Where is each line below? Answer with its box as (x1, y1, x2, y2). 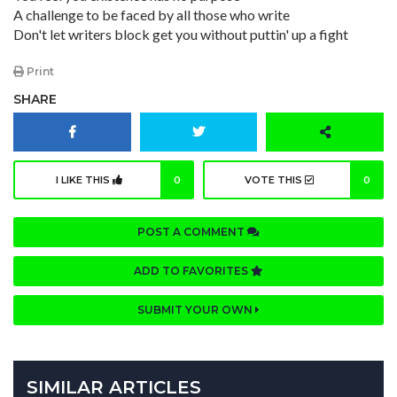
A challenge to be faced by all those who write (13, 6, 290, 23)
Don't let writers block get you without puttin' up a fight (13, 26, 348, 43)
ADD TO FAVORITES (134, 264, 251, 278)
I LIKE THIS (56, 174, 113, 187)
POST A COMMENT (137, 225, 247, 239)
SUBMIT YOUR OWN (137, 303, 255, 317)
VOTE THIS (244, 174, 305, 187)
